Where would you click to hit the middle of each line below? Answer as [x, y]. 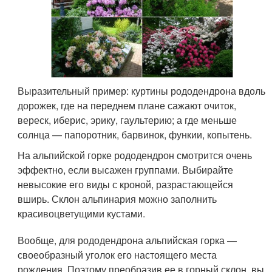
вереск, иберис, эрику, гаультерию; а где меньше [127, 120]
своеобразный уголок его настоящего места [117, 254]
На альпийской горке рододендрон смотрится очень [135, 155]
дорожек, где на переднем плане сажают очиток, [127, 105]
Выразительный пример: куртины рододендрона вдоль [142, 90]
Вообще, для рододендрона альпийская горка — [127, 240]
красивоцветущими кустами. [82, 213]
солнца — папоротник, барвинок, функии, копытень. [135, 134]
